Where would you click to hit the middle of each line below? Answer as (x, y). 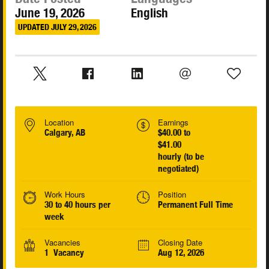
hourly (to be (181, 157)
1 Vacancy (64, 253)
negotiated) (178, 169)
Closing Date (180, 243)
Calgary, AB (65, 133)
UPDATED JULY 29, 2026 (57, 27)
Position (172, 195)
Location (59, 122)
